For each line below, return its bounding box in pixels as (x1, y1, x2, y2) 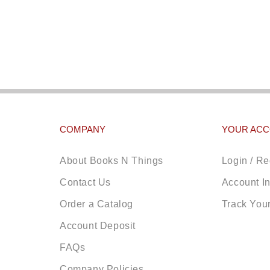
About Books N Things (60, 155, 164, 166)
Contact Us (60, 177, 111, 188)
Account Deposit (60, 221, 136, 231)
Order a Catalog (60, 199, 134, 210)
